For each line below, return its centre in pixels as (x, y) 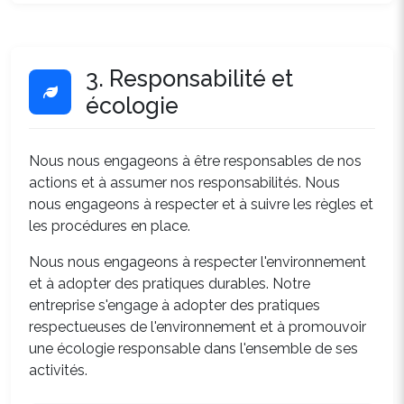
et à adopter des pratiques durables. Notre (170, 284)
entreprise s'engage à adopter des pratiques (174, 305)
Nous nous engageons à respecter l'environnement (197, 262)
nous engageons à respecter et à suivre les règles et (201, 204)
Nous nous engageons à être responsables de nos (195, 161)
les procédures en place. (110, 226)
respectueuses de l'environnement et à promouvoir (197, 327)
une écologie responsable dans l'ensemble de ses (193, 349)
